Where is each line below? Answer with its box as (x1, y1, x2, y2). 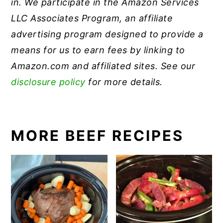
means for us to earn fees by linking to (11, 44, 185, 55)
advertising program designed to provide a (11, 28, 204, 39)
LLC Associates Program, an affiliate (11, 12, 173, 23)
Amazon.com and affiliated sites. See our (11, 60, 198, 71)
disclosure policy (11, 76, 86, 87)
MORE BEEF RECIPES (11, 126, 184, 144)
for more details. (85, 76, 163, 87)
